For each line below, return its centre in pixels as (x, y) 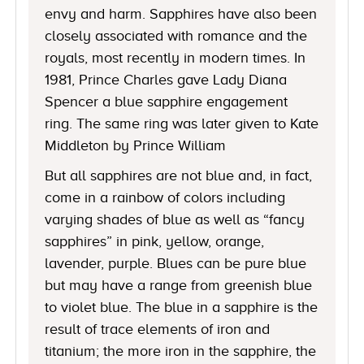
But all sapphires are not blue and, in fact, (179, 175)
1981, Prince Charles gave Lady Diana (166, 79)
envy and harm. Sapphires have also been (181, 13)
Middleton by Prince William (136, 145)
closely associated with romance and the (176, 35)
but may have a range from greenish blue (179, 285)
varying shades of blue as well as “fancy (175, 219)
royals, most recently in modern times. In (175, 57)
